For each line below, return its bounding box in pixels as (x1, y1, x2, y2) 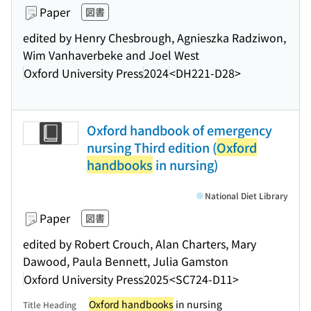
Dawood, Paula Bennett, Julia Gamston (23, 253, 228, 269)
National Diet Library (205, 190, 288, 201)
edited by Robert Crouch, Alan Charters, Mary (23, 235, 256, 252)
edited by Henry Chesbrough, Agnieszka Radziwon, (23, 29, 286, 46)
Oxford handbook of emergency (87, 121, 272, 139)
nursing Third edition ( (87, 138, 217, 156)
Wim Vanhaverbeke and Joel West (23, 47, 199, 63)
